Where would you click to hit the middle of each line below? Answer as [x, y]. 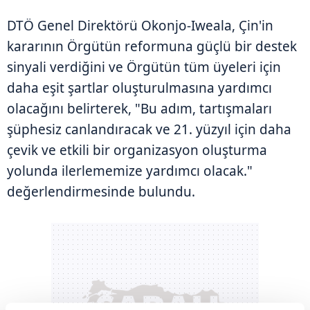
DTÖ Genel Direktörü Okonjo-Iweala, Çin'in [140, 25]
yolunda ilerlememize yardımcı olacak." [130, 171]
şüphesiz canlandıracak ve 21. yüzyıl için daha [149, 129]
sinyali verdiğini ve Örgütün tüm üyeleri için [144, 67]
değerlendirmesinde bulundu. [101, 191]
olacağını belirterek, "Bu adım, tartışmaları [139, 108]
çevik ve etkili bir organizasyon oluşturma [137, 150]
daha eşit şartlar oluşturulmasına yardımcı [139, 88]
